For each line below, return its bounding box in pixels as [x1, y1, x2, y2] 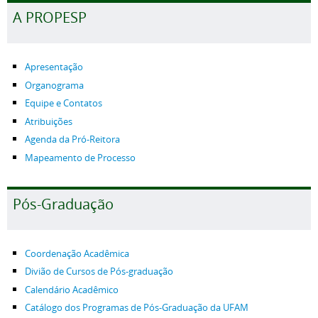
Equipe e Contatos [25, 97, 102, 109]
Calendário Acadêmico [25, 283, 119, 296]
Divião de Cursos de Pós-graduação [25, 265, 173, 278]
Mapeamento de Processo [25, 151, 136, 164]
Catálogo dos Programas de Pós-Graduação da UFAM [25, 302, 248, 314]
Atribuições [25, 115, 72, 128]
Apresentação [25, 61, 83, 73]
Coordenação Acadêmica [25, 247, 129, 260]
